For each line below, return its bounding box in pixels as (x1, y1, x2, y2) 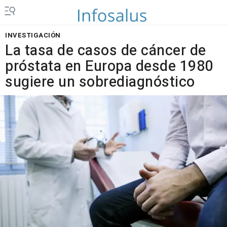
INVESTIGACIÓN (5, 30, 61, 40)
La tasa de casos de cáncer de (5, 40, 206, 61)
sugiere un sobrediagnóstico (5, 71, 195, 93)
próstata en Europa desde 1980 (5, 56, 213, 77)
